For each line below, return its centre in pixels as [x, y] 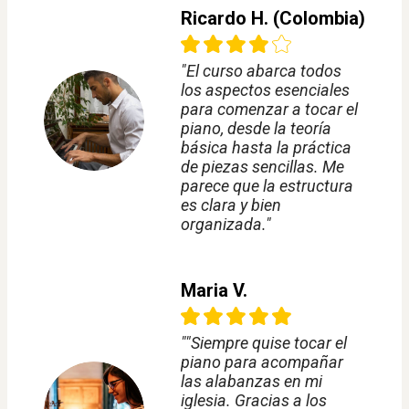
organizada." [226, 225]
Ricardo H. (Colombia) [273, 19]
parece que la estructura [267, 186]
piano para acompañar [262, 362]
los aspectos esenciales [265, 90]
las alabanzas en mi [252, 382]
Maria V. [214, 291]
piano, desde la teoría [256, 129]
